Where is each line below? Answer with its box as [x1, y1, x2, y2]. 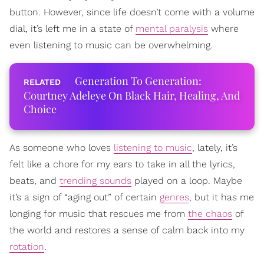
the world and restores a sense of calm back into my [9, 225, 245, 236]
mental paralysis [136, 23, 208, 34]
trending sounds [60, 175, 131, 186]
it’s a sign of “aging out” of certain [9, 192, 160, 203]
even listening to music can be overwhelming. [9, 39, 213, 51]
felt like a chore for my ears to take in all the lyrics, [9, 159, 235, 170]
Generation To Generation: [75, 74, 202, 88]
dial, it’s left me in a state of [9, 23, 136, 34]
